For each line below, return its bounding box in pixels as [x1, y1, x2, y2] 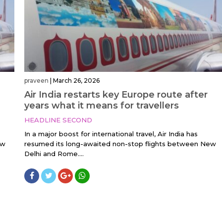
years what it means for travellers [24, 100, 179, 111]
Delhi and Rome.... [24, 150, 84, 158]
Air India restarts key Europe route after [24, 89, 208, 101]
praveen [24, 77, 49, 85]
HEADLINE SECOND [24, 116, 92, 124]
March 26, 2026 [53, 77, 100, 85]
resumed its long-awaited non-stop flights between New [24, 140, 216, 148]
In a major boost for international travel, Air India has [24, 130, 198, 138]
